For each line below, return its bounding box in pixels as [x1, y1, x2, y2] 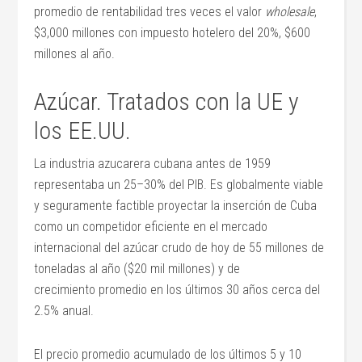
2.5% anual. [34, 303, 95, 319]
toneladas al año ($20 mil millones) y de [34, 261, 241, 277]
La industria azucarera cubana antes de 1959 [34, 156, 271, 172]
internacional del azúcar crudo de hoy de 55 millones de [34, 240, 325, 256]
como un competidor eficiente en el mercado [34, 219, 268, 235]
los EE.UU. [34, 116, 132, 145]
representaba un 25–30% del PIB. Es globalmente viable [34, 177, 324, 193]
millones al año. [34, 46, 116, 62]
